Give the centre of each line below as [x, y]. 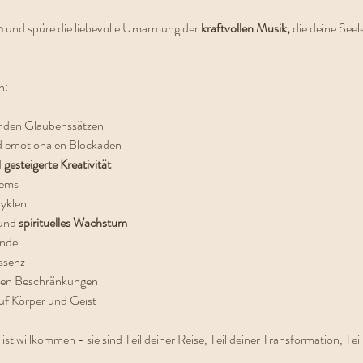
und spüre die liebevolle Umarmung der [102, 28]
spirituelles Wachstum [73, 222]
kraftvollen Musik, [245, 28]
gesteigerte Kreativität [57, 164]
